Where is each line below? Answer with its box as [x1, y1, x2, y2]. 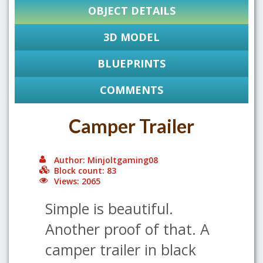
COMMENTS [100, 83, 163, 97]
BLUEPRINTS [97, 56, 166, 70]
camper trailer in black [45, 240, 196, 259]
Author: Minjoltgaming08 [54, 154, 158, 166]
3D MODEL [103, 30, 160, 44]
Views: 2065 [54, 176, 100, 187]
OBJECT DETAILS [87, 4, 176, 18]
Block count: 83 [54, 165, 116, 176]
